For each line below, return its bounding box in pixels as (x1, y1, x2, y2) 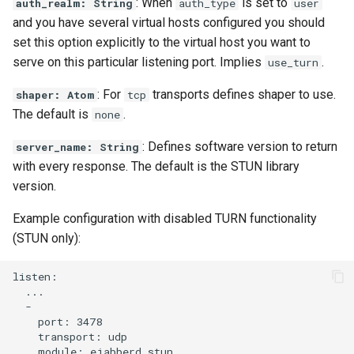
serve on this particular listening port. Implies (13, 55, 265, 70)
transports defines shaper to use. (149, 87, 336, 103)
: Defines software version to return (142, 139, 337, 155)
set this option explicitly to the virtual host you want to (13, 35, 311, 51)
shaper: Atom (16, 88, 94, 103)
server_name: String (16, 140, 139, 155)
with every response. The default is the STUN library (13, 159, 299, 175)
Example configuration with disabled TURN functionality (13, 211, 317, 227)
